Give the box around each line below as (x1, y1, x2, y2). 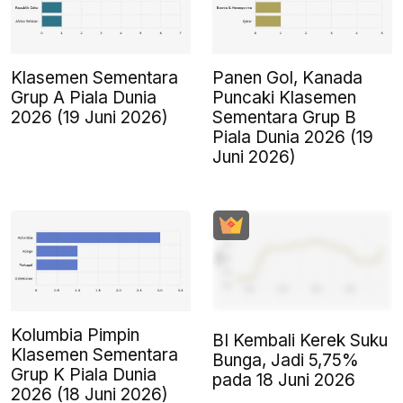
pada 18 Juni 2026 (212, 370, 355, 391)
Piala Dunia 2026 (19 (212, 127, 373, 148)
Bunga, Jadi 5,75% (212, 350, 359, 372)
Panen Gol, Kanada (212, 67, 363, 89)
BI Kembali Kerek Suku (212, 330, 388, 352)
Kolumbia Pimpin (11, 325, 139, 346)
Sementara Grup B (212, 107, 356, 129)
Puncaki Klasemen (212, 87, 356, 109)
